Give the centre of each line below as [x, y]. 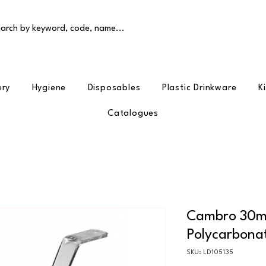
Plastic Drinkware [199, 88]
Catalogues [133, 113]
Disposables [114, 88]
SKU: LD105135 [210, 252]
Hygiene [49, 88]
